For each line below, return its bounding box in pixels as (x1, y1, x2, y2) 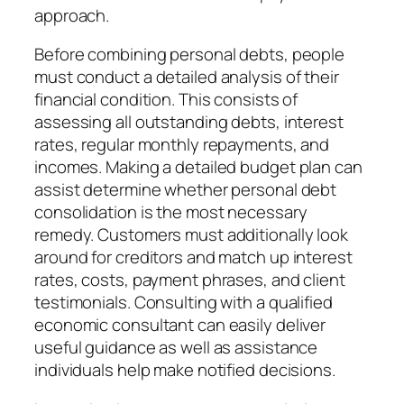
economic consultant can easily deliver (34, 313, 326, 337)
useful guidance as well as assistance (34, 335, 318, 360)
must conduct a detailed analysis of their (34, 65, 339, 89)
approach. (34, 3, 110, 27)
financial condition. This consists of (34, 87, 298, 112)
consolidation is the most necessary (34, 200, 308, 225)
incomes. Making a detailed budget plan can (34, 155, 363, 179)
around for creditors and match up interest (34, 245, 353, 270)
